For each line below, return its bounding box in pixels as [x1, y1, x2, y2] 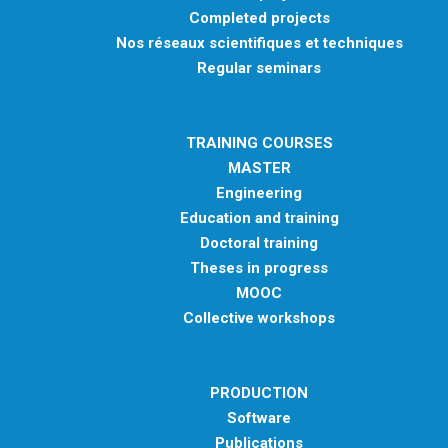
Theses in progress [190, 259, 328, 278]
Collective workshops [183, 309, 335, 328]
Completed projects [188, 9, 330, 28]
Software [227, 409, 291, 428]
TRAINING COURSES [185, 134, 333, 153]
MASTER [227, 159, 291, 178]
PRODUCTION [210, 384, 308, 403]
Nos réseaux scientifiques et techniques [115, 34, 403, 53]
